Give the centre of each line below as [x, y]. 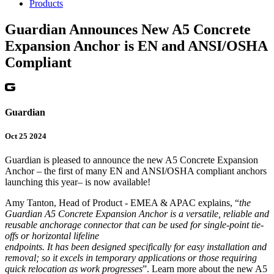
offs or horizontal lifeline [52, 236]
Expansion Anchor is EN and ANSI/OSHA [136, 46]
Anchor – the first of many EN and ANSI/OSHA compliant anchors [136, 171]
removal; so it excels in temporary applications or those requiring [131, 258]
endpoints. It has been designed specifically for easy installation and [136, 247]
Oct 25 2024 [26, 136]
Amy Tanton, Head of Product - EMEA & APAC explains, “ [122, 203]
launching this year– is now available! [78, 182]
